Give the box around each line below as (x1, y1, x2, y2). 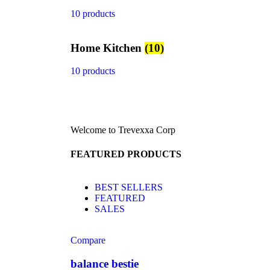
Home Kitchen (71, 41, 145, 54)
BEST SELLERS (95, 182, 163, 192)
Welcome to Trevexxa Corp (71, 125, 175, 136)
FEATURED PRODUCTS (71, 148, 181, 159)
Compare (71, 235, 105, 245)
